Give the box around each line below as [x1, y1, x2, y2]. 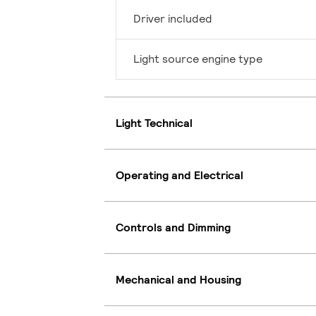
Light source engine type [133, 51, 262, 67]
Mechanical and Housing [116, 272, 241, 287]
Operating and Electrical [116, 167, 243, 183]
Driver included [133, 11, 212, 27]
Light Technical [116, 115, 193, 130]
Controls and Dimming [116, 219, 231, 235]
